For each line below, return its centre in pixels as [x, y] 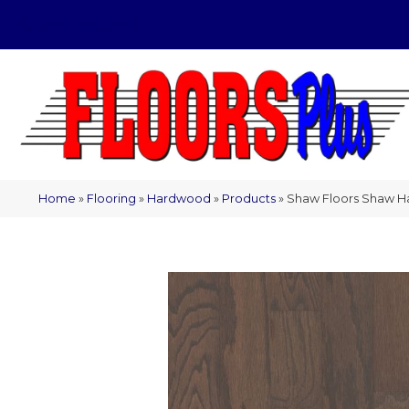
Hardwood [179, 198]
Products [249, 198]
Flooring [111, 198]
